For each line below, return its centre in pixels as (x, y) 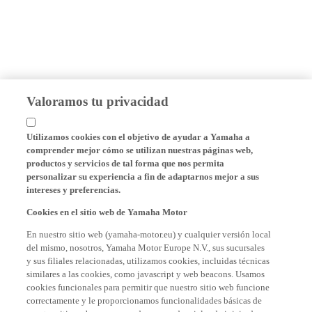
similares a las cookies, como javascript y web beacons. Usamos (146, 270)
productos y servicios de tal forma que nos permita (126, 159)
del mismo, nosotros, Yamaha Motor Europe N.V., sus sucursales (146, 243)
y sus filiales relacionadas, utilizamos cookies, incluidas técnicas (148, 256)
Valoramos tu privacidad (98, 97)
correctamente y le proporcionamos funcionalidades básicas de (145, 296)
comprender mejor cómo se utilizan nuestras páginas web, (140, 146)
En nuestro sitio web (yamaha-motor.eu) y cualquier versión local (149, 230)
